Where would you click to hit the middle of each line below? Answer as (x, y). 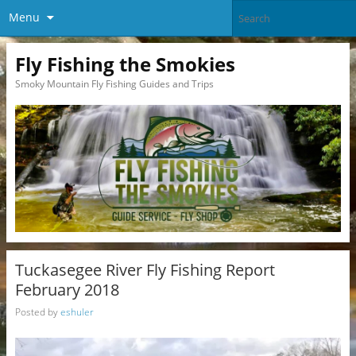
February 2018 (67, 289)
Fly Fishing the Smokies (125, 64)
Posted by (37, 312)
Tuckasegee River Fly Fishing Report (145, 269)
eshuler (77, 312)
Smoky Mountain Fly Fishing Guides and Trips (114, 83)
